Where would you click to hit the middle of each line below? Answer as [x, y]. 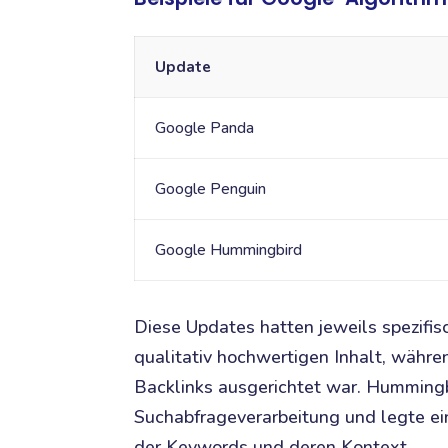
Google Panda [204, 128]
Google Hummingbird [228, 250]
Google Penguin [210, 189]
